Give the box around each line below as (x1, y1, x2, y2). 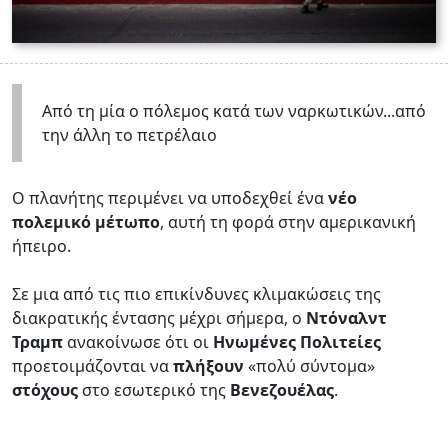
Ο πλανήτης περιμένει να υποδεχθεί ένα (12, 186, 328, 209)
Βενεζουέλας (230, 378, 334, 401)
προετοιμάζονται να (12, 354, 173, 377)
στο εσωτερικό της (78, 378, 230, 401)
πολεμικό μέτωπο (12, 210, 160, 233)
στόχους (12, 378, 78, 401)
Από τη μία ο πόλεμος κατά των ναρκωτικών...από (42, 99, 426, 122)
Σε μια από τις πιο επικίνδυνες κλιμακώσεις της (12, 282, 381, 305)
